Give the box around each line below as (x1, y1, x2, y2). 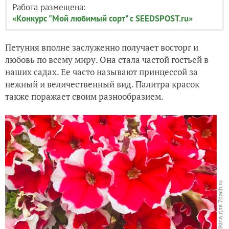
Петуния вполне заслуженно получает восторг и (5, 41, 198, 53)
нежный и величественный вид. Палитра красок (5, 78, 199, 90)
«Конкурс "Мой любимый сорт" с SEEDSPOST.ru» (12, 12, 193, 24)
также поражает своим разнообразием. (5, 90, 164, 102)
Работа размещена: (12, 1, 85, 13)
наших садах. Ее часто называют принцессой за (5, 65, 198, 78)
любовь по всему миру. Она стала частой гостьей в (5, 53, 209, 65)
